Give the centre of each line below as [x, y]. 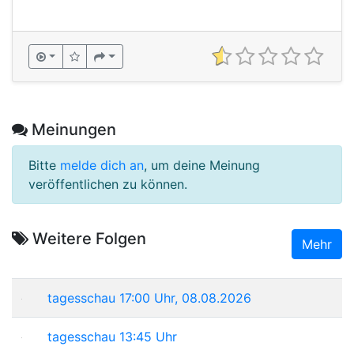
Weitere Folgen [87, 238]
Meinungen [72, 129]
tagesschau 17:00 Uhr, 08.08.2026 [149, 298]
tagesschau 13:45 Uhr [112, 336]
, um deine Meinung [202, 165]
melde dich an [102, 165]
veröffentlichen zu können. [108, 184]
